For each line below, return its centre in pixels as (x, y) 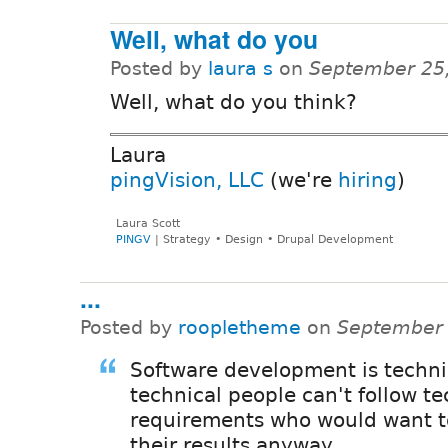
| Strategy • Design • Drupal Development (271, 240)
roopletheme (239, 327)
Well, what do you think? (233, 102)
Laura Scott (147, 224)
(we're (301, 179)
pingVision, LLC (187, 179)
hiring (367, 179)
